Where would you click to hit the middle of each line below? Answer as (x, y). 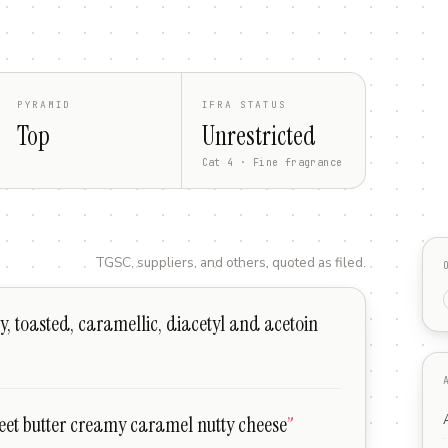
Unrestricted (258, 136)
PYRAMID (44, 104)
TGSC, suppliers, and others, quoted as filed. (230, 262)
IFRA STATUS (244, 104)
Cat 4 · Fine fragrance (272, 162)
